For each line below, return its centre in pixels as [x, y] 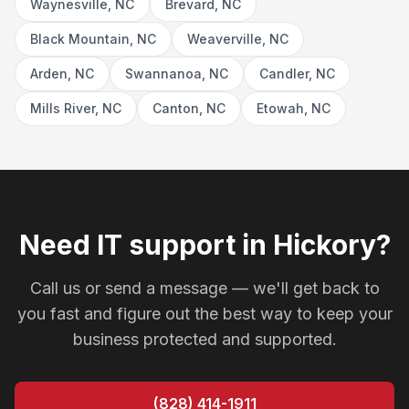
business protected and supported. [204, 339]
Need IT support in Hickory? [204, 245]
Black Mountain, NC [93, 39]
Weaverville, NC [238, 39]
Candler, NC [297, 73]
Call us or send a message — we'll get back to [204, 288]
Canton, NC [189, 108]
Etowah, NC [294, 108]
